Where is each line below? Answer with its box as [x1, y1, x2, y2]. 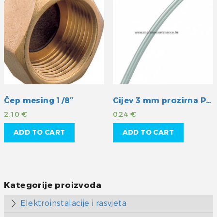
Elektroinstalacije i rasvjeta [20, 198, 127, 208]
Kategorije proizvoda [4, 179, 101, 191]
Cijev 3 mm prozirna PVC [206, 95, 212, 106]
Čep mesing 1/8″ [4, 95, 74, 106]
